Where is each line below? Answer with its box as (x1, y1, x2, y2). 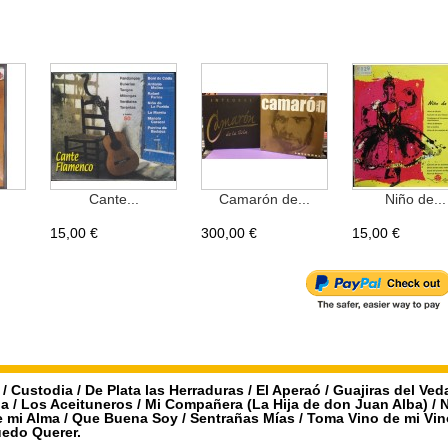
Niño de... (385, 191, 446, 207)
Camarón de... (219, 191, 310, 207)
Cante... (88, 191, 139, 207)
